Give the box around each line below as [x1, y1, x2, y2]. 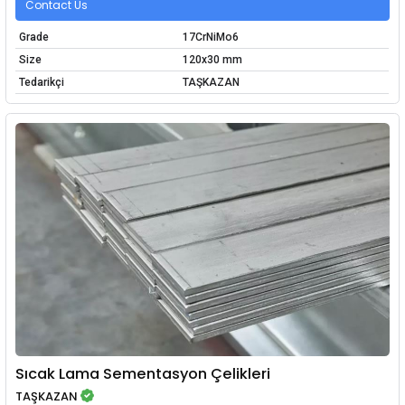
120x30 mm [182, 53, 242, 67]
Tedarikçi [18, 76, 64, 89]
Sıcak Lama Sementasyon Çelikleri [15, 363, 271, 384]
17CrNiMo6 [182, 31, 239, 44]
